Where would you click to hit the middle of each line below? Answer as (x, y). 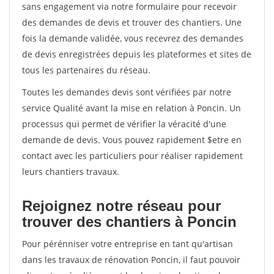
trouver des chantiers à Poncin (129, 222)
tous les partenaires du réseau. (86, 70)
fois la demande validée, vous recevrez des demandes (133, 38)
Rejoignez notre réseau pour (121, 206)
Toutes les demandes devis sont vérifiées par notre (127, 92)
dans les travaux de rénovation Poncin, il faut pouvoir (131, 260)
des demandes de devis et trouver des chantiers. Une (132, 22)
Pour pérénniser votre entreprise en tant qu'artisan (128, 244)
